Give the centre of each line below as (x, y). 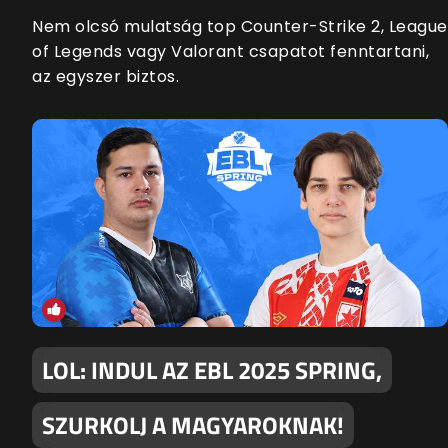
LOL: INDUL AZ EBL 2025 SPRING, (212, 370)
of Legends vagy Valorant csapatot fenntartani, (230, 52)
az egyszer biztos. (105, 77)
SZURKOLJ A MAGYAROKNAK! (193, 425)
